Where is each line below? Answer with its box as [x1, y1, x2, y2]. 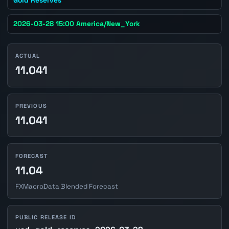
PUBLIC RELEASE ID [15, 214, 76, 221]
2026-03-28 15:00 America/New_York [13, 19, 141, 29]
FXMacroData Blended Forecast [15, 181, 118, 191]
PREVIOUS [15, 102, 47, 109]
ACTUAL [15, 52, 40, 60]
